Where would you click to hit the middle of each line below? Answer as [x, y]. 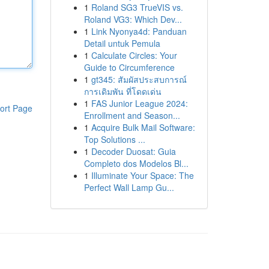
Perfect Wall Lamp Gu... [129, 187]
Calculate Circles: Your [134, 55]
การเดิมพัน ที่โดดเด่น [122, 91]
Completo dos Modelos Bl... [136, 163]
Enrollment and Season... [132, 115]
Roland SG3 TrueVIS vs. [137, 7]
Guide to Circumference [129, 67]
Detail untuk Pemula [122, 43]
